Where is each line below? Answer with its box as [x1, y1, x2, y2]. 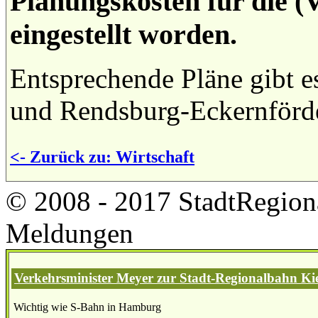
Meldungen [6, 217, 133, 248]
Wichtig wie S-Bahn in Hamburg [13, 300, 161, 313]
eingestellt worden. [10, 18, 237, 50]
